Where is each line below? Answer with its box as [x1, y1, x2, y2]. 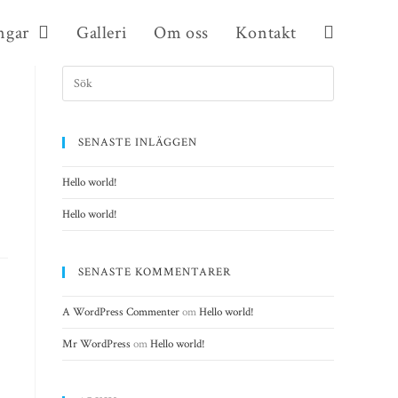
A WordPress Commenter [62, 305, 179, 320]
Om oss [154, 21, 209, 44]
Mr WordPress [62, 337, 131, 352]
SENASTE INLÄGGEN [78, 135, 197, 150]
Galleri [76, 21, 128, 44]
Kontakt [235, 21, 297, 44]
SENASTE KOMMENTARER [78, 265, 231, 280]
